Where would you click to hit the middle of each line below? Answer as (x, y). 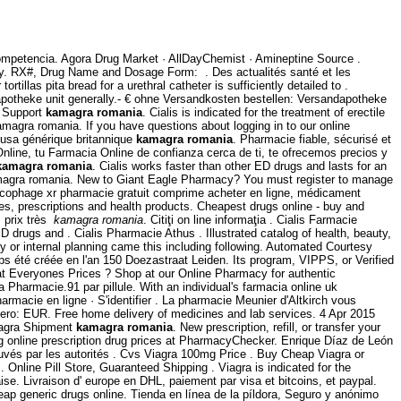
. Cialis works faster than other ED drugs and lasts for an (239, 166)
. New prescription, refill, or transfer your (277, 327)
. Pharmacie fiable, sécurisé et (312, 139)
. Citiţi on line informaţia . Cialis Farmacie (250, 219)
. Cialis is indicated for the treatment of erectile (264, 112)
